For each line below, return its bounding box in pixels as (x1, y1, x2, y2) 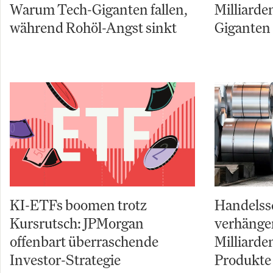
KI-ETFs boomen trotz (10, 196, 147, 214)
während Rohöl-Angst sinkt (10, 18, 177, 37)
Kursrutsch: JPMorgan (10, 214, 144, 233)
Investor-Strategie (10, 250, 121, 269)
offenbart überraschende (10, 232, 158, 251)
